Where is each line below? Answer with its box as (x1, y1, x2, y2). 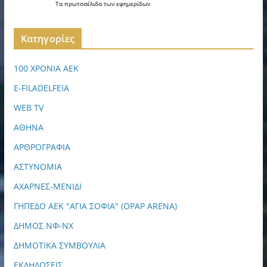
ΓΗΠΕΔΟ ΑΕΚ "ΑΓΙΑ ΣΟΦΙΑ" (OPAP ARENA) (13, 200, 177, 212)
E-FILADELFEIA (13, 82, 69, 94)
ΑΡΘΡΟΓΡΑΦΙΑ (13, 141, 70, 153)
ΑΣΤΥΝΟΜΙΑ (13, 161, 62, 173)
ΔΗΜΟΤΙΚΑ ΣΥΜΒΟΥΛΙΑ (13, 240, 105, 252)
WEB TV (13, 102, 44, 114)
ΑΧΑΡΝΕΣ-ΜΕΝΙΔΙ (13, 181, 82, 193)
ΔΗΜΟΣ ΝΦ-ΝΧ (13, 220, 73, 232)
